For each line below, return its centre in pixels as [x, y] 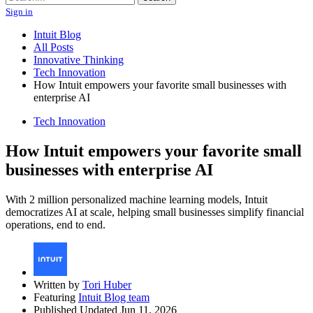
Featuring [56, 297]
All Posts [53, 47]
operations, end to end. [56, 224]
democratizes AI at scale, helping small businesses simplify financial [155, 212]
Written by [58, 284]
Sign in [19, 12]
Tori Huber [107, 284]
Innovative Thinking [79, 60]
